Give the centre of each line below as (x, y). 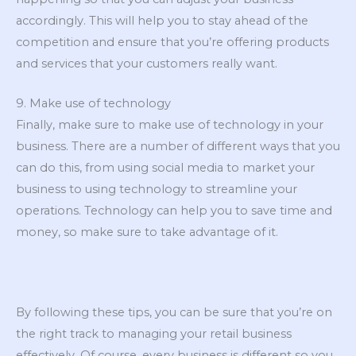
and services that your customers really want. (147, 63)
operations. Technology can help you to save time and (174, 211)
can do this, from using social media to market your (165, 168)
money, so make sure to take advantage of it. (147, 232)
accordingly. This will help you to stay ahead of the (162, 20)
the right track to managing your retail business (154, 333)
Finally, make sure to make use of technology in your (170, 125)
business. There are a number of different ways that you (178, 147)
